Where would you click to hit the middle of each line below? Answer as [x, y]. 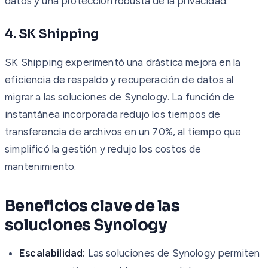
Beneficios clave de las [92, 206]
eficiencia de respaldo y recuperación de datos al [119, 79]
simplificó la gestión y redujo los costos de [103, 149]
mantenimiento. [41, 166]
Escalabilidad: [52, 253]
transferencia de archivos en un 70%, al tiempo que [123, 131]
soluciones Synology [86, 225]
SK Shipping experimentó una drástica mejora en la [123, 62]
